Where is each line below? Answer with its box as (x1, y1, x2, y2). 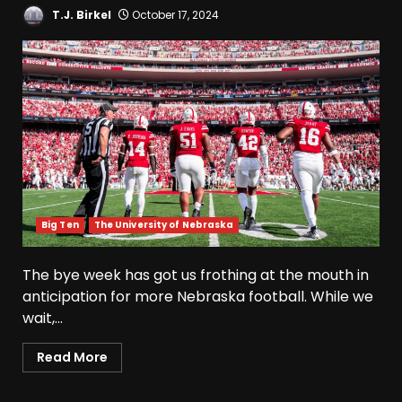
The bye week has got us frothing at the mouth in (22, 265, 369, 286)
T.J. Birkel (49, 7, 111, 23)
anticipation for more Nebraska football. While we (22, 286, 373, 308)
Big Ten (41, 218, 79, 232)
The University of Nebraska (93, 218, 234, 232)
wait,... (22, 308, 63, 329)
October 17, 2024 (129, 7, 219, 23)
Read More (37, 348, 108, 367)
